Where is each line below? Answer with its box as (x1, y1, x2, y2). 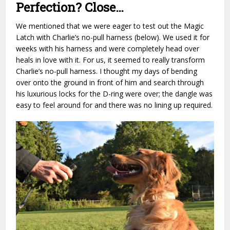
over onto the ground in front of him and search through (16, 77, 204, 87)
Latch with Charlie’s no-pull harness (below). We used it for (16, 32, 210, 42)
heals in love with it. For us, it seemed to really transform (16, 54, 205, 65)
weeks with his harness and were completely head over (16, 43, 200, 53)
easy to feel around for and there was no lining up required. (16, 100, 213, 110)
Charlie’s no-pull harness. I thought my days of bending (16, 66, 198, 76)
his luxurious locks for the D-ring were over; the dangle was (16, 88, 213, 99)
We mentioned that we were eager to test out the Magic (16, 21, 204, 31)
